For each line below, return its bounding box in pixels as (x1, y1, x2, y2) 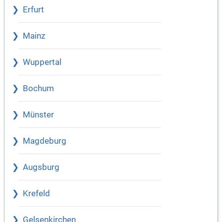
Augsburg (23, 163, 59, 172)
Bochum (23, 84, 54, 94)
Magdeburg (23, 136, 66, 146)
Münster (23, 110, 54, 120)
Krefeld (23, 189, 50, 199)
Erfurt (23, 5, 44, 15)
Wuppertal (23, 57, 61, 67)
